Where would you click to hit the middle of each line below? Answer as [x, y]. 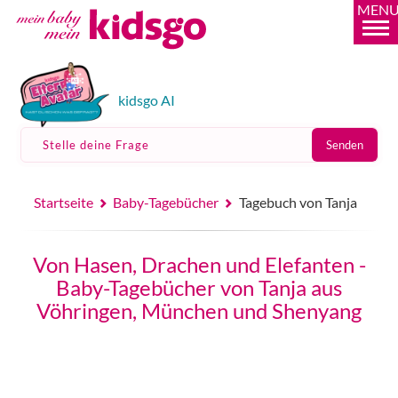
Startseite [63, 202]
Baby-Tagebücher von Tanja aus [199, 287]
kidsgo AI [146, 100]
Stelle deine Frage [96, 145]
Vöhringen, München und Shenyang [199, 310]
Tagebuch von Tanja [298, 202]
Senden [344, 145]
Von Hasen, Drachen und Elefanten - [199, 264]
